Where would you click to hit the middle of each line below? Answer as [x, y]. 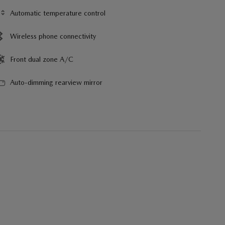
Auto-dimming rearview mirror [56, 82]
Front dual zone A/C [42, 59]
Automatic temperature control [58, 13]
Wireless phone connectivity [53, 36]
